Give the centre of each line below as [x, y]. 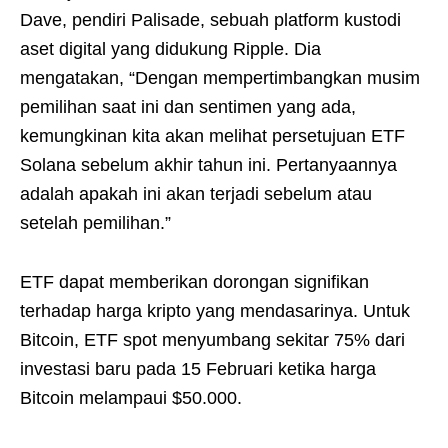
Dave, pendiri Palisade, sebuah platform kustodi [210, 19]
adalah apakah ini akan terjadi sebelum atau [196, 193]
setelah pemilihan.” [95, 222]
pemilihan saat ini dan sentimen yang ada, [188, 106]
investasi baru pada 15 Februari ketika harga [198, 368]
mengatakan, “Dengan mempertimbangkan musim [220, 77]
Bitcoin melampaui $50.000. [131, 397]
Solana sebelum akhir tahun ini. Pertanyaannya [208, 164]
